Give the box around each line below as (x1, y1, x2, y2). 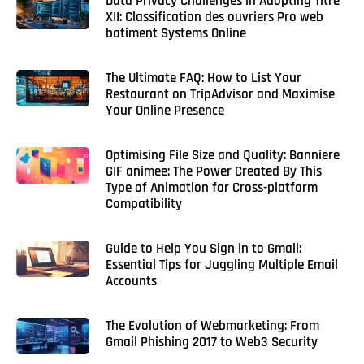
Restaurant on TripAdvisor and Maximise (105, 85, 335, 104)
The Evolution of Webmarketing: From (105, 317, 319, 336)
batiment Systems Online (105, 24, 246, 43)
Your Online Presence (105, 102, 224, 120)
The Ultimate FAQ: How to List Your (105, 69, 301, 88)
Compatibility (105, 195, 182, 214)
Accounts (105, 272, 157, 291)
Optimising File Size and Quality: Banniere (105, 146, 340, 165)
